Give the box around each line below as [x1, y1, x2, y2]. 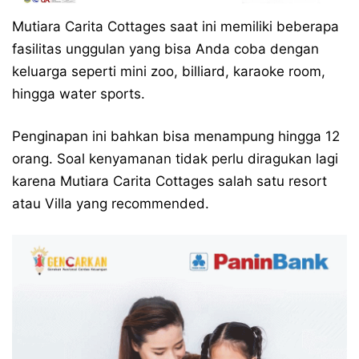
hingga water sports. [12, 85, 145, 102]
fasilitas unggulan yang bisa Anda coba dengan [12, 40, 319, 57]
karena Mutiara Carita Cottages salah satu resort [12, 172, 327, 189]
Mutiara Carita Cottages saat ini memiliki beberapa [12, 18, 339, 34]
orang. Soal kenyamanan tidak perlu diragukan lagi [12, 150, 338, 167]
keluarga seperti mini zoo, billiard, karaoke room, [12, 63, 325, 79]
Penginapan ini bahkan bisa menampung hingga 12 [12, 127, 340, 144]
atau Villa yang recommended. [12, 195, 209, 212]
